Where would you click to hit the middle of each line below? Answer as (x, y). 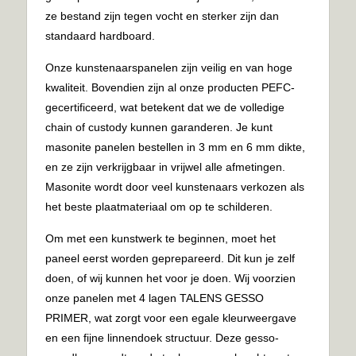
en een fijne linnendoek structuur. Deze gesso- (163, 337)
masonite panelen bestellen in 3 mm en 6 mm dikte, (176, 147)
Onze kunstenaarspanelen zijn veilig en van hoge (169, 67)
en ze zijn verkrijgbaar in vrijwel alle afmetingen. (166, 166)
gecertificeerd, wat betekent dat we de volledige (165, 107)
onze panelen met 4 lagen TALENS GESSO (155, 298)
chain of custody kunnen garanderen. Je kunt (159, 127)
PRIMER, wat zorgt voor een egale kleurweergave (171, 317)
